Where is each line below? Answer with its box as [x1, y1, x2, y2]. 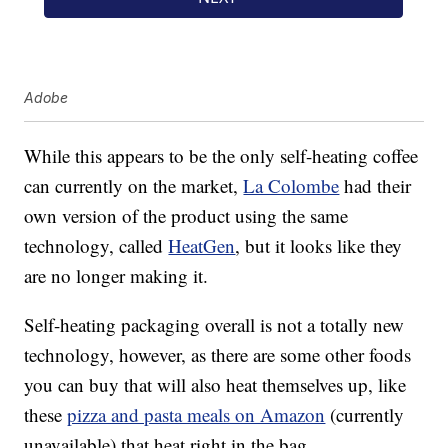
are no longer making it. [24, 263, 209, 289]
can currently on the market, [24, 173, 244, 199]
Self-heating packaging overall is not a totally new [24, 312, 405, 338]
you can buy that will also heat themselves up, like [24, 372, 407, 398]
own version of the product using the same [24, 203, 349, 229]
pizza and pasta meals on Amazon [67, 402, 326, 428]
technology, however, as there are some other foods [24, 342, 412, 368]
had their [339, 173, 412, 199]
